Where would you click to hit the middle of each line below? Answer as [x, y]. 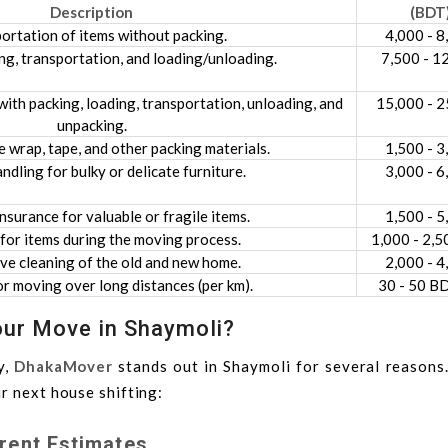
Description [91, 11]
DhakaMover [64, 365]
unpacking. [91, 124]
